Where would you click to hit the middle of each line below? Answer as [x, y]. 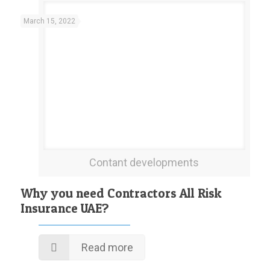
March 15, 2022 [49, 21]
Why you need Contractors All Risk [121, 193]
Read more [107, 247]
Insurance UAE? [64, 208]
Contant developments [144, 162]
